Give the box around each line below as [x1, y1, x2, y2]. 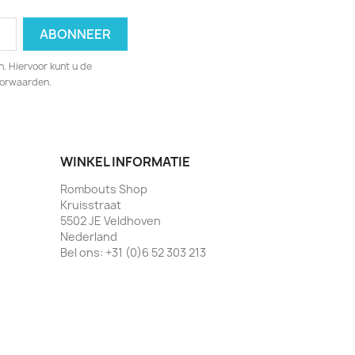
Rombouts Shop [60, 181, 147, 197]
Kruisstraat [60, 197, 121, 213]
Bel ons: [60, 245, 105, 261]
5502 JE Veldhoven [60, 213, 161, 229]
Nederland [60, 229, 117, 245]
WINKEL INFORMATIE [60, 153, 190, 171]
